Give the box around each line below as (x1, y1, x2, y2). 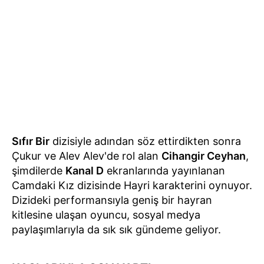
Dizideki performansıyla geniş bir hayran (12, 193, 212, 206)
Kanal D (65, 164, 104, 177)
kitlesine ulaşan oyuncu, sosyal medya (12, 208, 200, 221)
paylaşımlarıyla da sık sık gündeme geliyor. (12, 223, 221, 236)
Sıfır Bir (12, 134, 49, 147)
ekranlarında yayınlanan (104, 164, 225, 177)
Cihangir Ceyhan (161, 149, 246, 162)
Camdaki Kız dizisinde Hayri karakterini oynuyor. (12, 179, 252, 192)
